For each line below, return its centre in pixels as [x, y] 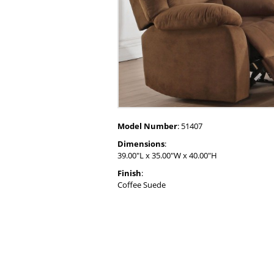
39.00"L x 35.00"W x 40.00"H [167, 156]
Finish [129, 173]
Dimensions [141, 144]
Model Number [147, 126]
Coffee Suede [142, 185]
